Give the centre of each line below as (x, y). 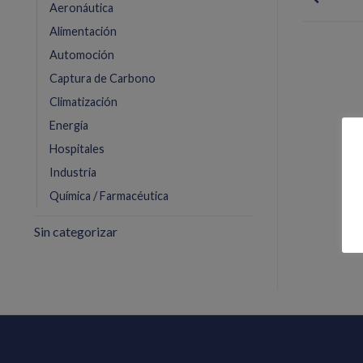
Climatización (83, 102)
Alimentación (83, 32)
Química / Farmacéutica (109, 196)
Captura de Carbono (102, 79)
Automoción (82, 55)
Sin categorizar (76, 232)
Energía (69, 126)
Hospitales (77, 149)
